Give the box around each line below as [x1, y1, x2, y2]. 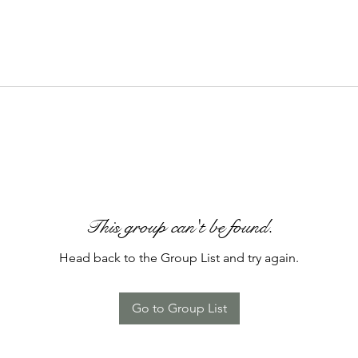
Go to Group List [131, 300, 227, 316]
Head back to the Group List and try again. [59, 250, 299, 266]
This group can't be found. [85, 215, 273, 240]
